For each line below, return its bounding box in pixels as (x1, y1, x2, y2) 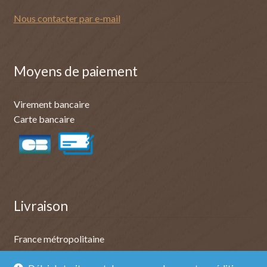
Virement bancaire (13, 98, 89, 110)
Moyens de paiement (13, 63, 138, 80)
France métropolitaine (13, 232, 104, 244)
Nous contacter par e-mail (13, 13, 120, 24)
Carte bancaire (13, 113, 74, 125)
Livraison (13, 198, 68, 215)
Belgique (13, 247, 50, 259)
